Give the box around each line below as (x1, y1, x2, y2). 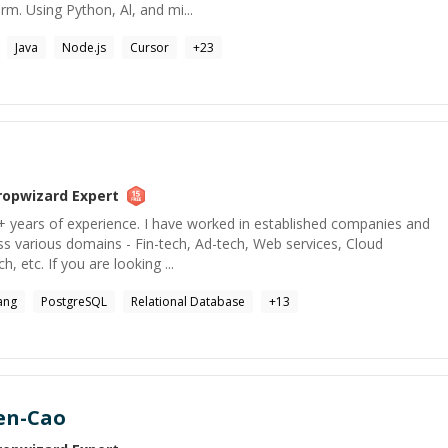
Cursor (130, 39, 169, 56)
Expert (68, 186, 119, 205)
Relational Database (131, 293, 245, 310)
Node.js (62, 39, 106, 56)
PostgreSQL (41, 293, 107, 310)
